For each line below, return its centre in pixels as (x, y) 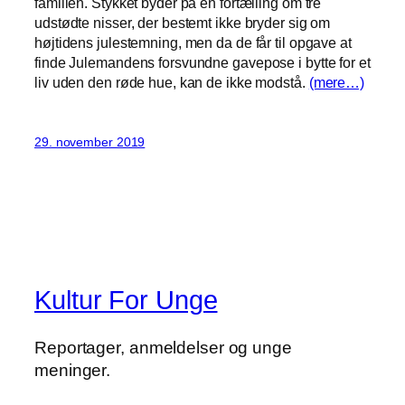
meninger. (73, 370)
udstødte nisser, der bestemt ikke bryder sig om (183, 22)
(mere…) (337, 82)
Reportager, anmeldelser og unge (163, 347)
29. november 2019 (90, 141)
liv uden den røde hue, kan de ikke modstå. (172, 82)
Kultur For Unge (126, 301)
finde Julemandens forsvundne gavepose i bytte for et (202, 62)
